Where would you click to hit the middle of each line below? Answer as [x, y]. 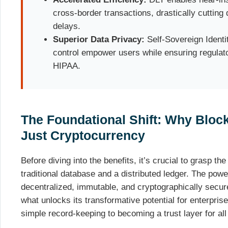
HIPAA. [67, 66]
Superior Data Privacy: [99, 39]
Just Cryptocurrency [85, 136]
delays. [67, 26]
